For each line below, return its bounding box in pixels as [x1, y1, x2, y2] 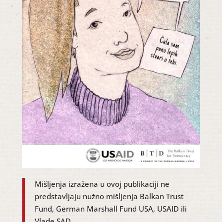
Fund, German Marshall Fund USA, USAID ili [34, 204, 187, 214]
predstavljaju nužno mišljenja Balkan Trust [34, 191, 184, 202]
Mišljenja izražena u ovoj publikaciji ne [34, 179, 169, 189]
